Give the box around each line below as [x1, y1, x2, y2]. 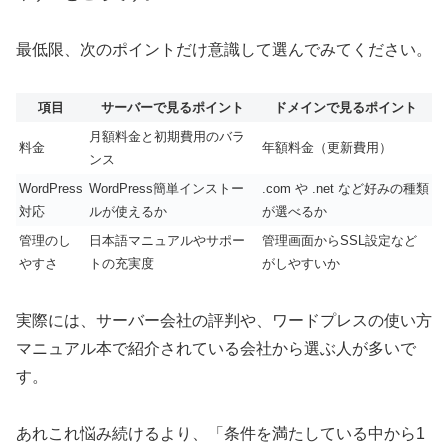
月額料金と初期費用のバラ [89, 129, 245, 145]
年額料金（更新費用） [262, 140, 392, 156]
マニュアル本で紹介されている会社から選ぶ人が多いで [16, 339, 416, 357]
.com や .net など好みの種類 [262, 181, 429, 197]
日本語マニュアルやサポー [89, 233, 245, 249]
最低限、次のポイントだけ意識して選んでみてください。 [16, 41, 432, 59]
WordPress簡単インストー [89, 181, 244, 197]
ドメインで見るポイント [274, 100, 417, 116]
